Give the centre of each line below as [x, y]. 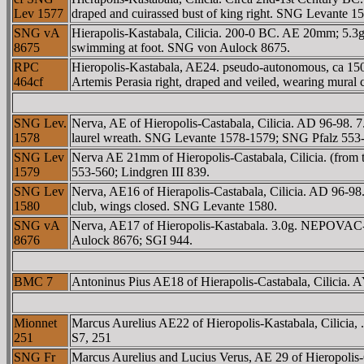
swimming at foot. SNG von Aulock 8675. [181, 48]
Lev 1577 [39, 13]
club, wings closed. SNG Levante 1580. [174, 206]
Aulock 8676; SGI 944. [132, 240]
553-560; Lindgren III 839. [141, 172]
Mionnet [35, 323]
